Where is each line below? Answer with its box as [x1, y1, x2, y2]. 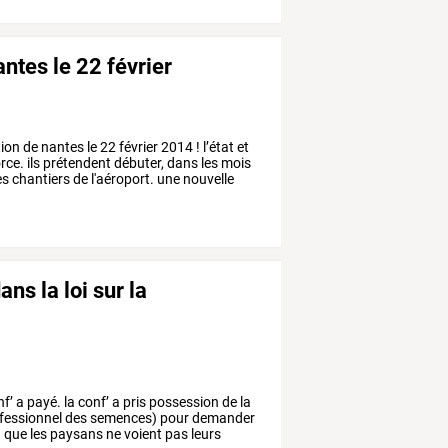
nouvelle [180, 170, 235, 187]
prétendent [40, 154, 112, 171]
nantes [38, 138, 85, 155]
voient [121, 425, 163, 442]
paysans [47, 425, 104, 442]
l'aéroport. [88, 170, 155, 187]
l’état [200, 138, 235, 155]
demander [189, 409, 256, 426]
